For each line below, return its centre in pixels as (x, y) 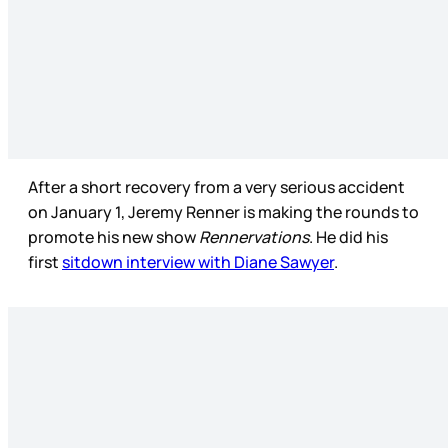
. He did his (348, 237)
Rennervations (254, 237)
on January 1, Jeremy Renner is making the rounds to (223, 212)
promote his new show (113, 237)
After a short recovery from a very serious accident (216, 187)
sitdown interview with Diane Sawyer (198, 262)
